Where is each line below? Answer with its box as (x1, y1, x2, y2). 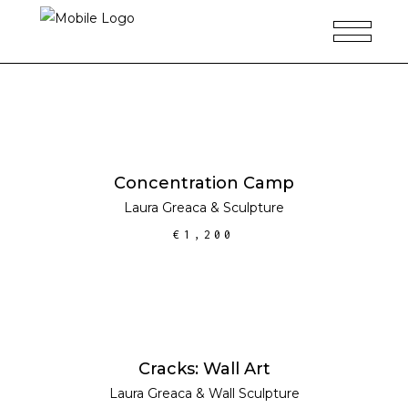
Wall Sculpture (208, 384, 300, 402)
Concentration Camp (114, 173, 294, 194)
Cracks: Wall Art (138, 358, 270, 379)
